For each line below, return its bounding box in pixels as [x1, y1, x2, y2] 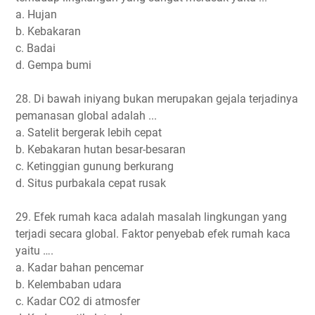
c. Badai [15, 41, 56, 55]
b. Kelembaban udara [15, 277, 122, 291]
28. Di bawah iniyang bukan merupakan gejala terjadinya [15, 91, 298, 105]
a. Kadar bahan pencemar [15, 260, 143, 274]
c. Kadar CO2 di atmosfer [15, 294, 140, 308]
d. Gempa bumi [15, 58, 91, 72]
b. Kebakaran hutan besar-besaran [15, 142, 186, 156]
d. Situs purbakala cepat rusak [15, 176, 166, 190]
